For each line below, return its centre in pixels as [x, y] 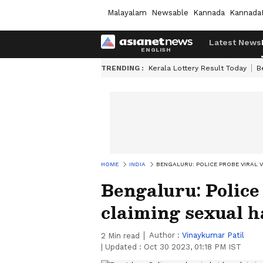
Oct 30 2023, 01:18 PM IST [193, 247]
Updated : [123, 247]
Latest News [235, 42]
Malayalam [127, 12]
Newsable [170, 12]
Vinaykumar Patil [213, 235]
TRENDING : [122, 68]
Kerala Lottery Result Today [198, 68]
